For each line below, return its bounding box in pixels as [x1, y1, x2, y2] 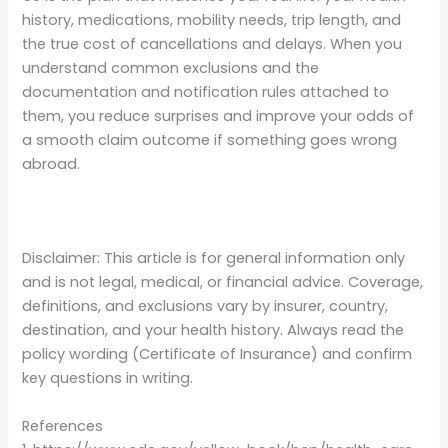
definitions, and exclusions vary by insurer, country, [22, 296, 389, 317]
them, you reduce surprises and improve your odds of [22, 105, 415, 126]
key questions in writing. [22, 368, 194, 389]
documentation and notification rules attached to [22, 81, 390, 102]
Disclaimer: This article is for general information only [22, 248, 406, 269]
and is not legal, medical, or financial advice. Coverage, [22, 272, 424, 293]
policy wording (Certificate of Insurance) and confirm [22, 344, 413, 365]
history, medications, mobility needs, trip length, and [22, 9, 402, 30]
